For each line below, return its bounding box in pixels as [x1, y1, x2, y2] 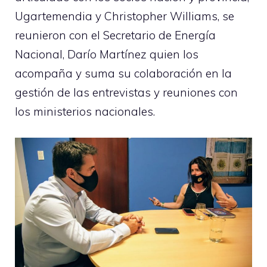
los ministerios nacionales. [15, 104, 155, 119]
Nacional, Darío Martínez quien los [15, 46, 198, 61]
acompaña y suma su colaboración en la [15, 66, 232, 80]
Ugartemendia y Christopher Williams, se [15, 8, 234, 23]
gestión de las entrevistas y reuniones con [15, 85, 238, 100]
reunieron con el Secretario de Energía [15, 27, 216, 42]
